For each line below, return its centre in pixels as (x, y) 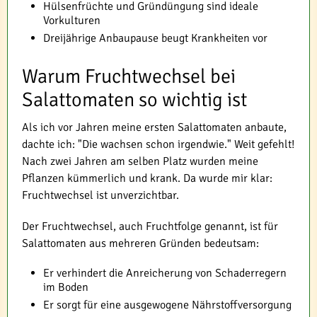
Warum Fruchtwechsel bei (129, 77)
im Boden (66, 288)
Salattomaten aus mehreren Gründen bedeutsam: (140, 244)
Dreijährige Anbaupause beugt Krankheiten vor (155, 39)
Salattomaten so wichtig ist (134, 100)
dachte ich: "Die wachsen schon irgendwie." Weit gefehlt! (158, 145)
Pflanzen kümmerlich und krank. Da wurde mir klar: (147, 179)
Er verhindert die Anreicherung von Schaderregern (165, 273)
